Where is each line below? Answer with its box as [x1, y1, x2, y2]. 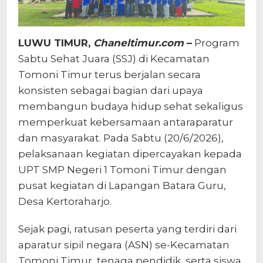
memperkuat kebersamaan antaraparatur [18, 116, 233, 129]
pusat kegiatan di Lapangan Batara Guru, [18, 180, 226, 192]
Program [192, 37, 240, 49]
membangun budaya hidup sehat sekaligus [18, 100, 243, 113]
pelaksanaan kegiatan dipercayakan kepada [18, 148, 242, 160]
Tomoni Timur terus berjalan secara [18, 69, 201, 81]
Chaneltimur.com [93, 37, 184, 49]
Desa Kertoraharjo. [18, 195, 112, 208]
